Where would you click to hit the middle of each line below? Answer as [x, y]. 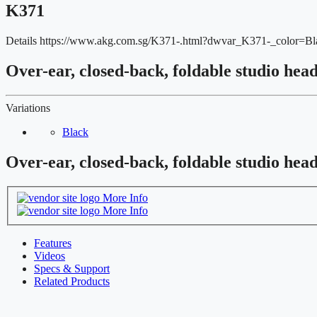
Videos [50, 255]
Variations [28, 108]
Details [21, 41]
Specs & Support [72, 268]
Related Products [72, 281]
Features [53, 243]
